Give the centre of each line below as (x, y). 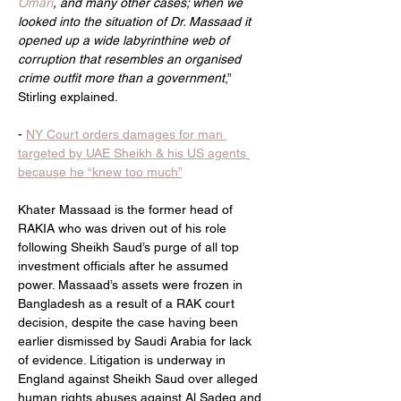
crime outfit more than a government (121, 77)
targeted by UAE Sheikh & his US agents (134, 153)
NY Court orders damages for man (126, 134)
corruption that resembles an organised (131, 59)
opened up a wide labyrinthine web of (125, 40)
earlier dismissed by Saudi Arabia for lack (137, 341)
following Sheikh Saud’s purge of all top (130, 247)
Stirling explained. (68, 96)
